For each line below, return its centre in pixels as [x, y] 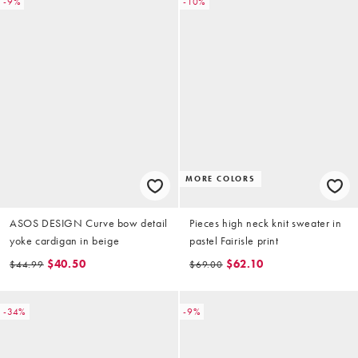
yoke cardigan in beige [65, 241]
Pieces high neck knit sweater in [266, 223]
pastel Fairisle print [234, 241]
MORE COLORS [221, 179]
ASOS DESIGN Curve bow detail [89, 223]
